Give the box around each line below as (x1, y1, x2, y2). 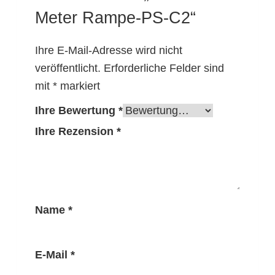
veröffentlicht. (34, 62, 101, 75)
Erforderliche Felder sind (103, 62, 224, 75)
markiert (56, 80, 100, 93)
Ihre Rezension (34, 125, 117, 138)
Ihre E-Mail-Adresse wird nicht (34, 44, 182, 57)
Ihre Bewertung (34, 104, 118, 117)
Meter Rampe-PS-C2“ (34, 9, 196, 28)
